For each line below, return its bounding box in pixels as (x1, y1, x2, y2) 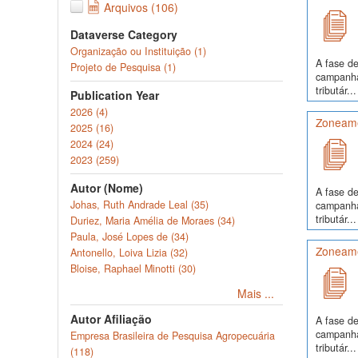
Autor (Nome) (70, 180, 143, 196)
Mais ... (237, 285, 274, 301)
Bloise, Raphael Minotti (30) (70, 261, 196, 276)
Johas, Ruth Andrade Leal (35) (70, 197, 209, 212)
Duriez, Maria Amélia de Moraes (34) (70, 213, 235, 228)
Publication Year (70, 87, 159, 103)
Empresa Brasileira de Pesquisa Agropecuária (70, 328, 275, 343)
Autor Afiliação (70, 311, 152, 327)
